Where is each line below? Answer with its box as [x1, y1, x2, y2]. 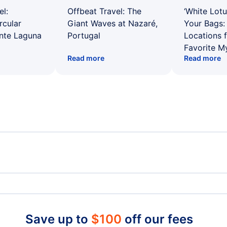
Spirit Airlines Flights [21, 181, 88, 190]
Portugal [67, 30, 100, 41]
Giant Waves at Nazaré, [67, 18, 158, 28]
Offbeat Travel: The [67, 6, 141, 16]
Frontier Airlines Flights [21, 208, 96, 216]
